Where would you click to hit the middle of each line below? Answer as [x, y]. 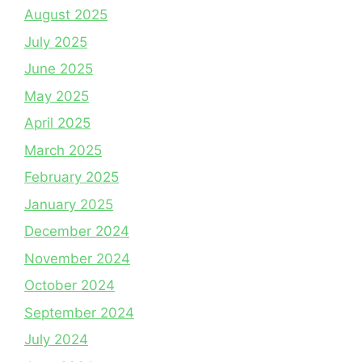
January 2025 [69, 204]
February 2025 [72, 177]
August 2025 [66, 15]
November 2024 [77, 258]
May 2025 [57, 96]
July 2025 [56, 42]
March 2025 [63, 150]
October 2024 [69, 285]
